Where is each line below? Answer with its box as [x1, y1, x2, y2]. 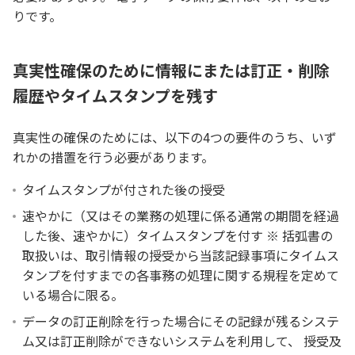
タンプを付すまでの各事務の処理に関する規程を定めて [22, 265, 339, 284]
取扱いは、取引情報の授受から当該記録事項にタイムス [22, 245, 339, 265]
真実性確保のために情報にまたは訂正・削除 [13, 58, 330, 82]
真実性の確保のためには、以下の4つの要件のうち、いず [13, 127, 337, 147]
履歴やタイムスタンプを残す [13, 83, 218, 107]
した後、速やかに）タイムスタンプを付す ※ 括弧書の [22, 225, 333, 245]
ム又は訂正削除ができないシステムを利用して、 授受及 [22, 330, 342, 350]
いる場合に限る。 [22, 284, 124, 304]
